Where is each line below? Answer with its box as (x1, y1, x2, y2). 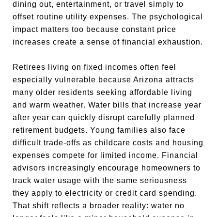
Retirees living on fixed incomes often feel (13, 63, 177, 71)
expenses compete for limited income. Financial (13, 151, 199, 159)
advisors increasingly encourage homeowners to (13, 164, 201, 172)
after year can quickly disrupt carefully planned (13, 113, 195, 122)
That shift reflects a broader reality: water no (13, 201, 185, 210)
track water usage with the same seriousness (13, 176, 187, 185)
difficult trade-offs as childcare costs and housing (13, 139, 204, 147)
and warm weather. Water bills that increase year (13, 101, 202, 109)
